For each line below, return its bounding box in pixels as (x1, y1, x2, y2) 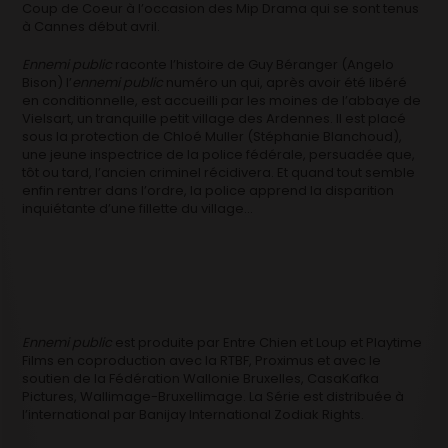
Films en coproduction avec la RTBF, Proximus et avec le (22, 350, 382, 370)
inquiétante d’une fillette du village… (22, 198, 254, 218)
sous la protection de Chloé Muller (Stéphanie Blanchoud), (22, 126, 403, 146)
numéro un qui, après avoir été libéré (163, 72, 408, 92)
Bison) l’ (22, 72, 73, 92)
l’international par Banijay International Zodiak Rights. (22, 404, 365, 424)
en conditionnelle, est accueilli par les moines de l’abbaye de (22, 90, 422, 110)
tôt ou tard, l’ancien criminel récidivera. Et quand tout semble (22, 162, 416, 182)
